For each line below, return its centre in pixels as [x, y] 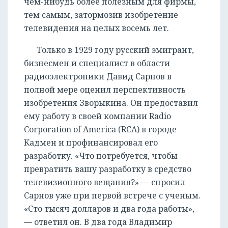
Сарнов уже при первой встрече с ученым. [112, 196]
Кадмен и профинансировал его [91, 143]
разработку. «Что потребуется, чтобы [101, 156]
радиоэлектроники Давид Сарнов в [98, 77]
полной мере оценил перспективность [105, 90]
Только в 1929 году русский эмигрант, [115, 50]
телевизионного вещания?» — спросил [105, 182]
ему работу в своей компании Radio [97, 116]
